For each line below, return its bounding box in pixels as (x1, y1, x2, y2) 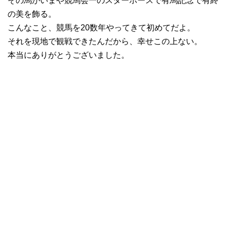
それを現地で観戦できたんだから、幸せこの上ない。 (8, 37, 202, 46)
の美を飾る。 (8, 10, 56, 19)
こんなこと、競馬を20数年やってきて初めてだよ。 (8, 23, 195, 32)
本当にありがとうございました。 (8, 51, 129, 60)
